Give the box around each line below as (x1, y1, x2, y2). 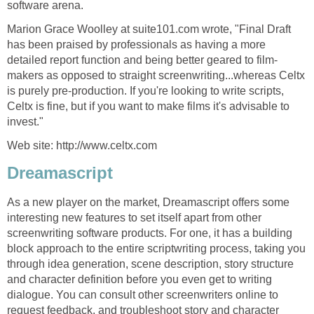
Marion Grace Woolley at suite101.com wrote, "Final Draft (7, 22, 291, 35)
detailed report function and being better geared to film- (7, 53, 278, 66)
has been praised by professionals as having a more (7, 38, 266, 50)
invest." (7, 115, 43, 128)
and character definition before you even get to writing (7, 273, 272, 286)
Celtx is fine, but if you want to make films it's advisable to (7, 100, 289, 112)
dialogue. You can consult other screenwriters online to (7, 289, 278, 301)
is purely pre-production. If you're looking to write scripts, (7, 84, 284, 97)
